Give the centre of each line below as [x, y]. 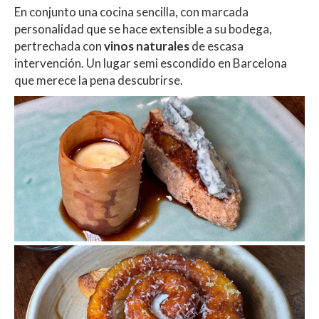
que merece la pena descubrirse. [100, 80]
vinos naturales [147, 46]
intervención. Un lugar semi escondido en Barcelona [151, 63]
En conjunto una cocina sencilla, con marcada [131, 11]
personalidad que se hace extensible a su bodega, [143, 28]
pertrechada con [59, 46]
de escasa [216, 46]
